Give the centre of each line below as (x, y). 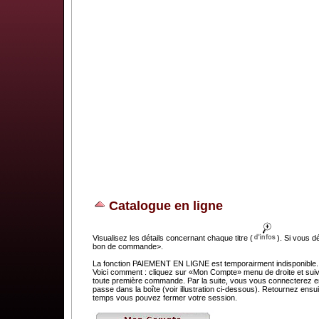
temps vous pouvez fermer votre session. (165, 298)
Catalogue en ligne (166, 206)
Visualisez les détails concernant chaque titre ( (173, 238)
